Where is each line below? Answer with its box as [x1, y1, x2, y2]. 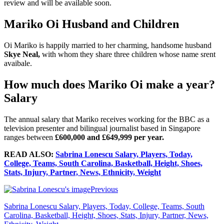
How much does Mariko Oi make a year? [4, 78, 215, 91]
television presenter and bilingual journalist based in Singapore [4, 124, 200, 133]
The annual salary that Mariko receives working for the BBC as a [4, 115, 209, 124]
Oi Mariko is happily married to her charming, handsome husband [4, 41, 211, 50]
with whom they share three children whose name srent [40, 50, 215, 59]
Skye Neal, [4, 50, 40, 59]
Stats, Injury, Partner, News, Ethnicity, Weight [4, 168, 161, 177]
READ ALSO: [4, 150, 55, 159]
